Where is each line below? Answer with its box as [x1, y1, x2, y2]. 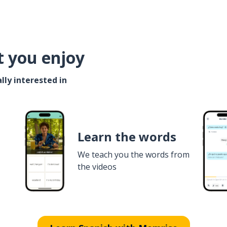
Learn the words [77, 128, 176, 145]
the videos [77, 161, 117, 172]
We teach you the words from [77, 149, 190, 160]
